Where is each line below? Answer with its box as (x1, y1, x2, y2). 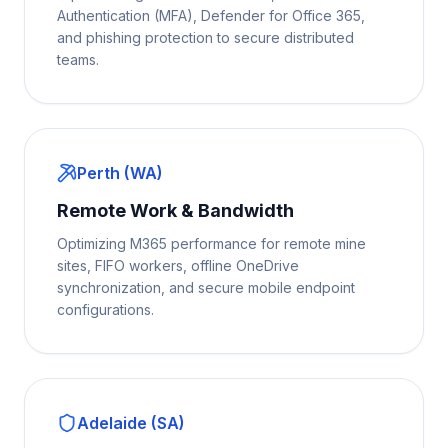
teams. (57, 51, 99, 68)
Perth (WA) (77, 163, 163, 183)
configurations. (57, 301, 154, 318)
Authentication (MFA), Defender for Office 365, (57, 7, 365, 24)
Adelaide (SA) (77, 413, 185, 433)
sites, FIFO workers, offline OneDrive (57, 257, 299, 274)
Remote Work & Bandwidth (57, 200, 294, 221)
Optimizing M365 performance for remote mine (57, 235, 366, 252)
